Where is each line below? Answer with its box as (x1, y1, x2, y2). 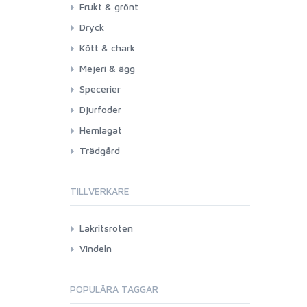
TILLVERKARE (70, 185, 130, 197)
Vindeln (79, 243, 112, 254)
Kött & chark (79, 42, 135, 53)
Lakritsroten (79, 222, 133, 234)
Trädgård (79, 145, 120, 156)
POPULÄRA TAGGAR (70, 283, 158, 295)
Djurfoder (79, 103, 121, 115)
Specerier (79, 83, 121, 95)
